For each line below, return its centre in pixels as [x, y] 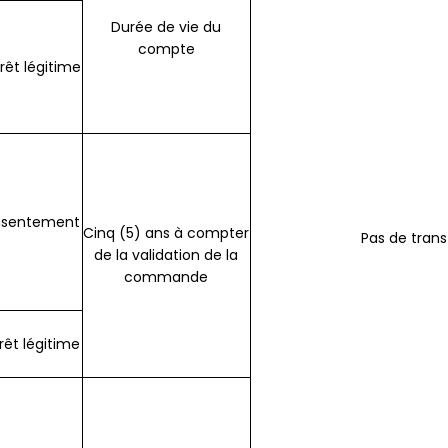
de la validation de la [166, 255]
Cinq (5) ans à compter [166, 233]
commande [166, 277]
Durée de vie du [166, 27]
